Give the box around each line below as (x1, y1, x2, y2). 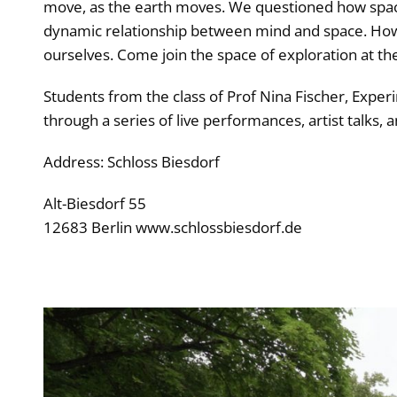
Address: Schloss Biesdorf (43, 152, 220, 172)
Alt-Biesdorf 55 (43, 193, 146, 214)
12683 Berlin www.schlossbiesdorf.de (43, 217, 302, 237)
